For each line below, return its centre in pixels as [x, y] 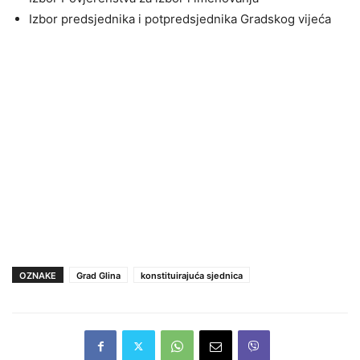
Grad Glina [98, 275]
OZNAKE [38, 275]
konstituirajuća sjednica [192, 275]
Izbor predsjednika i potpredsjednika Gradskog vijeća [180, 18]
